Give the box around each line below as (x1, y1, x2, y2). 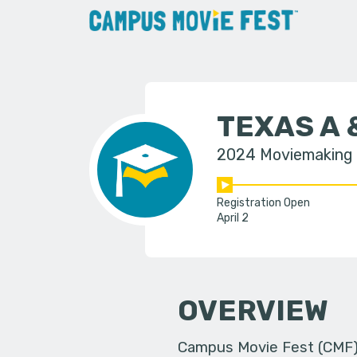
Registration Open (216, 196, 310, 210)
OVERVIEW (178, 292, 329, 328)
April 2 (216, 211, 249, 226)
